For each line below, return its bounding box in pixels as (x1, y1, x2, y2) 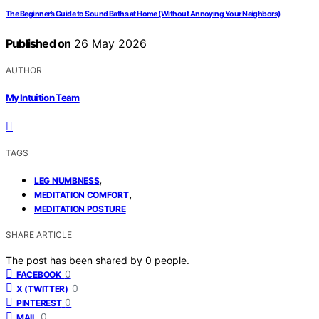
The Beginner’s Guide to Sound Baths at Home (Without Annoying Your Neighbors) (6, 9, 281, 19)
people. (155, 253, 189, 266)
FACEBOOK (16, 268, 61, 280)
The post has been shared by (6, 253, 145, 266)
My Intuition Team (6, 91, 80, 103)
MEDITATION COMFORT (34, 189, 129, 200)
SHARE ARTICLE (6, 229, 72, 240)
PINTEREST (16, 297, 62, 308)
